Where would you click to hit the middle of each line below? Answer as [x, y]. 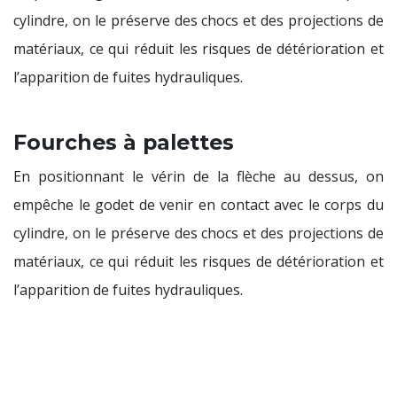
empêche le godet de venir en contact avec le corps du [198, 205]
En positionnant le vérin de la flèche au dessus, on [198, 177]
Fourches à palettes [127, 143]
